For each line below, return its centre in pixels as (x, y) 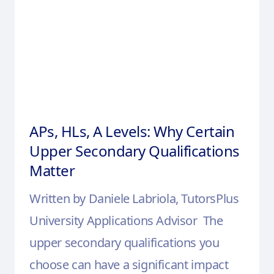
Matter (52, 170)
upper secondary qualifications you (124, 242)
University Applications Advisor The (126, 220)
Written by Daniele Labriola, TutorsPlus (134, 198)
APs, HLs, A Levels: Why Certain (132, 131)
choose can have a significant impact (129, 264)
